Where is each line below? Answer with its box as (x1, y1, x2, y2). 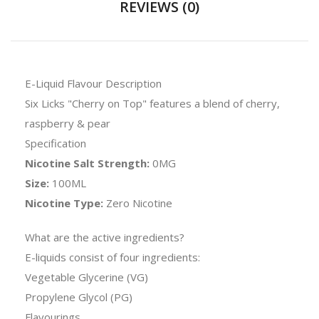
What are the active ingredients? (25, 229, 187, 244)
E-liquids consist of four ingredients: (25, 249, 200, 264)
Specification (25, 135, 86, 150)
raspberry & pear (25, 115, 116, 130)
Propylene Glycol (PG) (25, 289, 132, 304)
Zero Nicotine (106, 195, 175, 210)
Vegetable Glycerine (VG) (25, 269, 151, 284)
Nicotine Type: (25, 195, 106, 210)
